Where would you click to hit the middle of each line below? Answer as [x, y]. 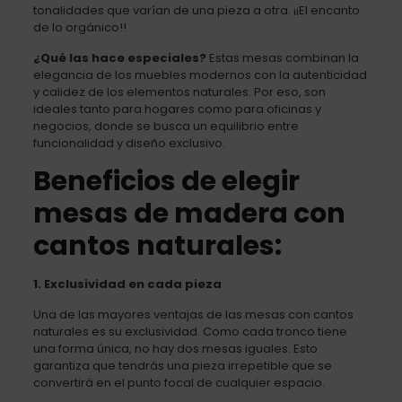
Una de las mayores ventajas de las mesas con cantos [193, 314]
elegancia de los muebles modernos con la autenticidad [200, 74]
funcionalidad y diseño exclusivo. [129, 143]
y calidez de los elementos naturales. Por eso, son [179, 92]
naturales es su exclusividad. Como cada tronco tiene [190, 331]
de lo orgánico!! [79, 27]
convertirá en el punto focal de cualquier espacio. [179, 382]
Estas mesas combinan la [282, 57]
